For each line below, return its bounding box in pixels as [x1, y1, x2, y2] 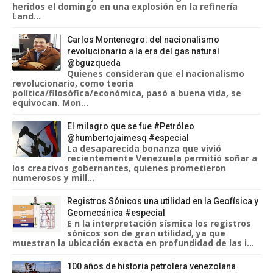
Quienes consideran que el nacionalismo [67, 68, 244, 79]
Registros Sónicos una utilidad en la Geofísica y [67, 196, 258, 206]
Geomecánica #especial [67, 208, 165, 218]
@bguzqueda [67, 58, 121, 68]
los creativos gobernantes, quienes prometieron [12, 162, 226, 174]
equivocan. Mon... [12, 97, 88, 108]
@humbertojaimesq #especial [67, 133, 189, 143]
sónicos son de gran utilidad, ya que [67, 227, 225, 239]
